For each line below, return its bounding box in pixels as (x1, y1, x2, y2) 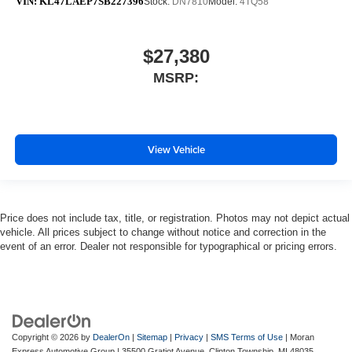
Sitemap (137, 332, 167, 342)
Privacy (174, 332, 203, 342)
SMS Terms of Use (211, 332, 283, 342)
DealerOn (93, 332, 130, 342)
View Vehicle (147, 142, 205, 158)
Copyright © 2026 (12, 332, 81, 342)
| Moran (283, 332, 314, 342)
